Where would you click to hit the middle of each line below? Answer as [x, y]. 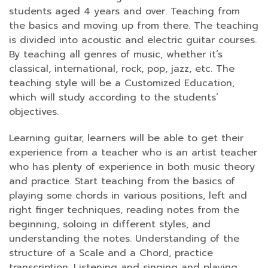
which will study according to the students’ [114, 98]
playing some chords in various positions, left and [128, 196]
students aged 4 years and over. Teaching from [124, 11]
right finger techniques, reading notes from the [124, 210]
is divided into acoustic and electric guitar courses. [133, 40]
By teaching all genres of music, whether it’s [116, 54]
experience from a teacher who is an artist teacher [133, 153]
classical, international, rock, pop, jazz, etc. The [122, 69]
